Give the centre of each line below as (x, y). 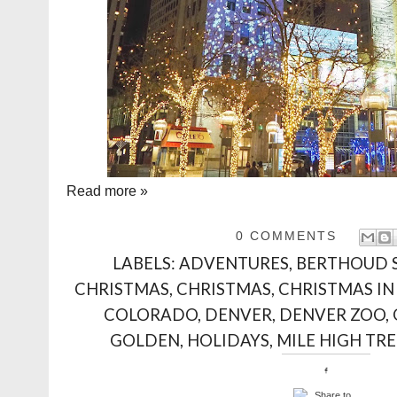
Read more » (107, 191)
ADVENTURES (234, 263)
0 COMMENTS (286, 236)
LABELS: (146, 263)
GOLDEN (145, 340)
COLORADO (151, 314)
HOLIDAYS (228, 340)
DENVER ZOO (332, 314)
